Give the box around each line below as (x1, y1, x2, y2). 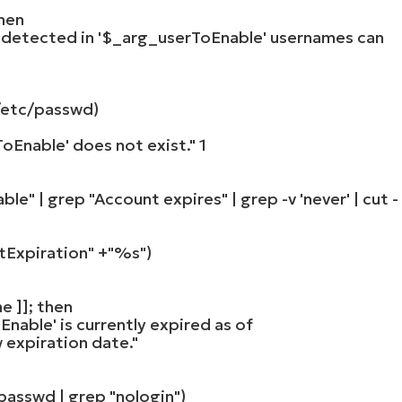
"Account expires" (89, 188, 229, 209)
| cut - (350, 188, 399, 209)
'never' (300, 188, 351, 209)
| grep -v (228, 188, 301, 209)
